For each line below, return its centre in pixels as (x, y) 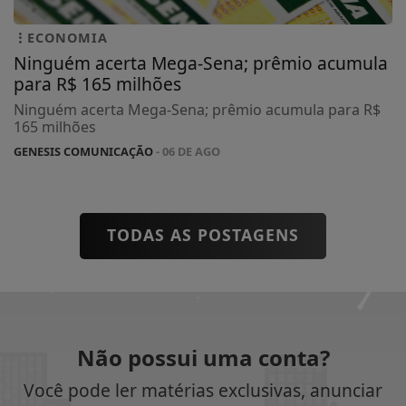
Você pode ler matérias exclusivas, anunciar (203, 390)
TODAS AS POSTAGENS (203, 234)
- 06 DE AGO (187, 151)
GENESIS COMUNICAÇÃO (83, 151)
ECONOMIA (68, 37)
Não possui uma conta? (203, 357)
